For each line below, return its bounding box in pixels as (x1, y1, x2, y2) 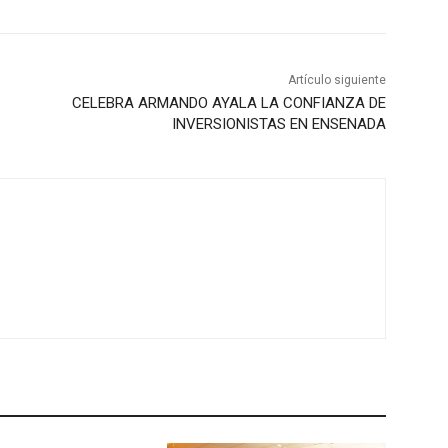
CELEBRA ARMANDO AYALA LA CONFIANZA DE (71, 93, 386, 112)
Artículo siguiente (287, 72, 386, 87)
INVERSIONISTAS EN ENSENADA (171, 114, 386, 133)
